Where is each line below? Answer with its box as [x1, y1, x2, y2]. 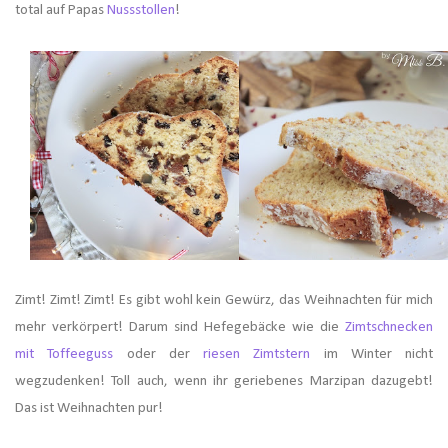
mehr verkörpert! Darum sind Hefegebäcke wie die [15, 320, 345, 336]
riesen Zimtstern [203, 347, 311, 363]
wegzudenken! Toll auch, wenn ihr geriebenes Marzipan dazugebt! [15, 374, 433, 390]
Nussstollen [107, 3, 175, 19]
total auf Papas [15, 3, 107, 19]
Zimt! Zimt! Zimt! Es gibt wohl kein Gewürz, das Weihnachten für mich [15, 293, 433, 309]
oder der [113, 347, 203, 363]
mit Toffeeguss [15, 347, 114, 363]
